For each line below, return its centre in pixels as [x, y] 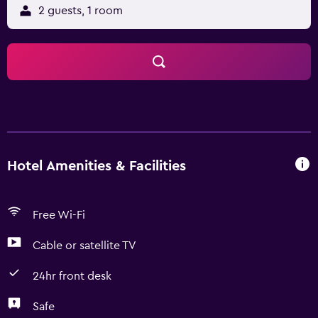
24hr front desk [72, 276]
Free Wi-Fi [59, 215]
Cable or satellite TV [84, 246]
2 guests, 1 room [81, 11]
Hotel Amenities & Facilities [97, 166]
